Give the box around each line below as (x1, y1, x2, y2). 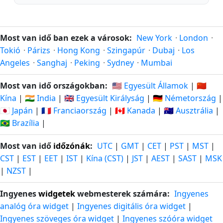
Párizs (27, 45, 50, 56)
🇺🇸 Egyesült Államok (112, 80, 188, 92)
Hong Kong (57, 45, 100, 56)
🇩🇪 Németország (153, 93, 216, 104)
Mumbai (141, 57, 172, 69)
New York (136, 32, 172, 44)
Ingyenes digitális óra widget (77, 201, 186, 212)
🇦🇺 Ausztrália (164, 105, 213, 116)
